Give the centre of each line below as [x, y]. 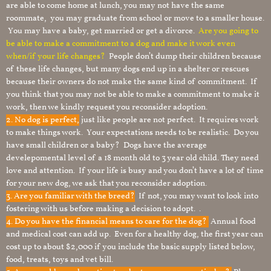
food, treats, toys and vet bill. [60, 260]
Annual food [232, 222]
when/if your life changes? [57, 57]
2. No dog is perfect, [43, 120]
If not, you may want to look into [197, 196]
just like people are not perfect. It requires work [169, 120]
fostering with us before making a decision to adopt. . [103, 209]
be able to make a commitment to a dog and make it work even [121, 44]
